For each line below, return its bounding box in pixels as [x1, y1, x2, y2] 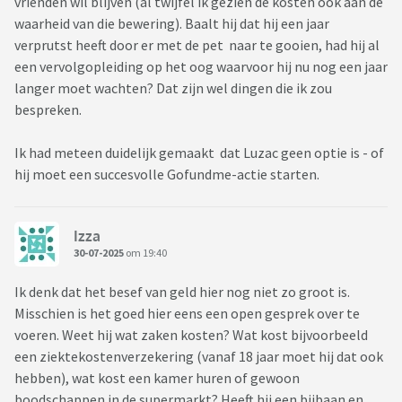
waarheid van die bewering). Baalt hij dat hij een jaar [14, 14, 329, 33]
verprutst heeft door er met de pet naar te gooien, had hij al [14, 36, 380, 55]
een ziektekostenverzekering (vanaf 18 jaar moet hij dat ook [14, 347, 383, 366]
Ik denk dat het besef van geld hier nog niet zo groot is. [14, 283, 350, 301]
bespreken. [14, 100, 82, 119]
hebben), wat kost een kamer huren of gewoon [14, 369, 300, 388]
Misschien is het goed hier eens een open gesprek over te [14, 304, 360, 323]
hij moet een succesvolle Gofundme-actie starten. [14, 165, 322, 184]
